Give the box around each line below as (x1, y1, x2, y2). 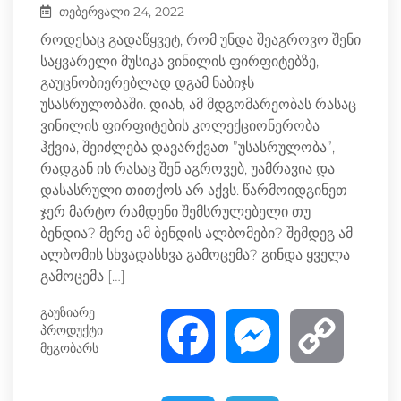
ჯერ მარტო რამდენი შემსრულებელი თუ (40, 203, 311, 221)
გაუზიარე (40, 304, 95, 321)
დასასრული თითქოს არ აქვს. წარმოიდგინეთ (40, 182, 347, 200)
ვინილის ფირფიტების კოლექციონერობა (40, 117, 320, 135)
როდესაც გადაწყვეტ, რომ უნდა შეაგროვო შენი (40, 31, 361, 49)
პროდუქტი (40, 322, 103, 339)
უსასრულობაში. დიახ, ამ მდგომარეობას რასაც (40, 96, 356, 114)
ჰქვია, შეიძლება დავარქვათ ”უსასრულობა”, (40, 139, 335, 157)
